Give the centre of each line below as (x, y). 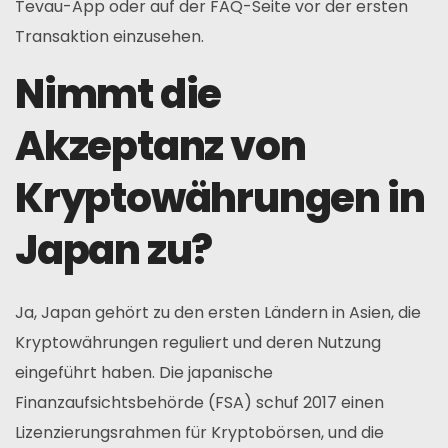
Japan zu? (114, 249)
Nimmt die (118, 93)
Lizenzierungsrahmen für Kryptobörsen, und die (199, 432)
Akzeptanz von (160, 145)
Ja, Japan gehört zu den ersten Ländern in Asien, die (218, 312)
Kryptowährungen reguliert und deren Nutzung (198, 342)
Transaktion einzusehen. (109, 36)
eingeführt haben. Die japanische (144, 372)
